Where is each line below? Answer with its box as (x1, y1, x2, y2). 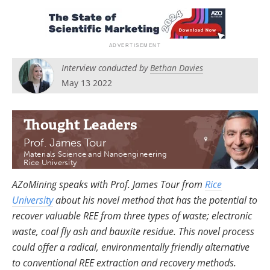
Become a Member (149, 2, 245, 16)
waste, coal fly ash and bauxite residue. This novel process (12, 225, 254, 237)
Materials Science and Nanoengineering (23, 149, 167, 159)
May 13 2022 (61, 77, 112, 89)
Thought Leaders (23, 115, 137, 134)
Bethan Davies (150, 62, 203, 74)
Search (45, 2, 80, 16)
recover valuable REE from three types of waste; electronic (12, 209, 252, 222)
